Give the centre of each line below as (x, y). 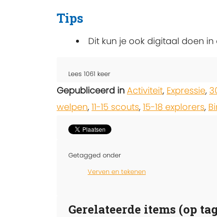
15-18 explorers (174, 107)
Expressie (186, 90)
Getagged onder (95, 155)
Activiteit (145, 90)
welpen (72, 107)
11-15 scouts (115, 107)
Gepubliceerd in (91, 90)
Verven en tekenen (117, 171)
